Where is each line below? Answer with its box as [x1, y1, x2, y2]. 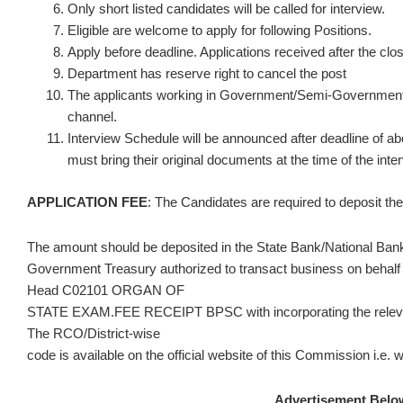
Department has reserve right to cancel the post [67, 66, 346, 81]
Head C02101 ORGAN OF [27, 282, 184, 298]
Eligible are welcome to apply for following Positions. [67, 22, 372, 38]
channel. [67, 109, 117, 124]
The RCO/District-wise [27, 325, 160, 341]
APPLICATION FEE [27, 193, 148, 210]
